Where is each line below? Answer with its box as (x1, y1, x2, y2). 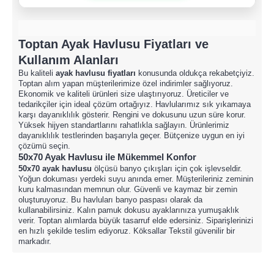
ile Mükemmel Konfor (103, 152, 196, 162)
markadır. (18, 237, 51, 246)
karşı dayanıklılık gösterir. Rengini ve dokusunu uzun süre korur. (18, 110, 246, 119)
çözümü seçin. (18, 141, 70, 150)
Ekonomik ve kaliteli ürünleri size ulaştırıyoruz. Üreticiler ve (18, 89, 229, 98)
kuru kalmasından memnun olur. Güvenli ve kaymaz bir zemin (18, 185, 237, 194)
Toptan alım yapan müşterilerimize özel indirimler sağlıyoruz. (18, 79, 233, 88)
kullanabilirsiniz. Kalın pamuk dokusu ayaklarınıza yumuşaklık (18, 206, 239, 215)
